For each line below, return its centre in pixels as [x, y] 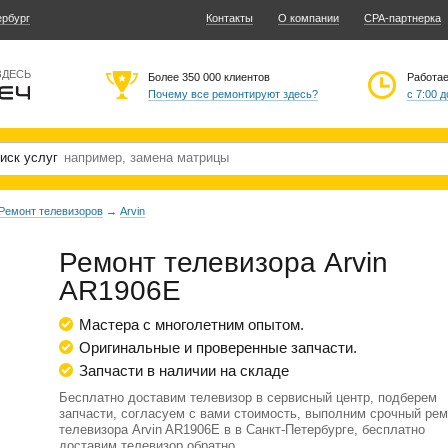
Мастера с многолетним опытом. [191, 324]
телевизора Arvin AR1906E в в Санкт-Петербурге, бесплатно [242, 429]
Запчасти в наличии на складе [184, 370]
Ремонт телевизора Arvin [223, 262]
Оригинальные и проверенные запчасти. [218, 347]
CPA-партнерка [402, 18]
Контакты [229, 18]
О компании [308, 18]
